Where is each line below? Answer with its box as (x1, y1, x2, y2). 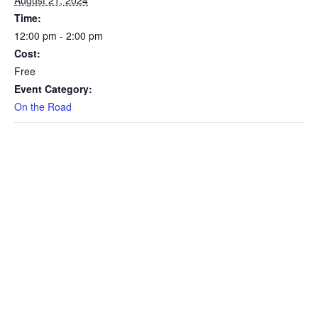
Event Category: (14, 81, 92, 96)
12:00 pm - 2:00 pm (14, 28, 103, 43)
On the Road (14, 99, 72, 114)
